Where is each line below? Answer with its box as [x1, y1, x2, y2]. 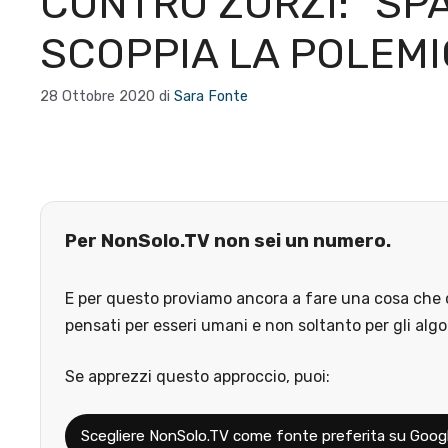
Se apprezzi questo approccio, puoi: [65, 366, 330, 386]
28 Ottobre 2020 [40, 87, 155, 106]
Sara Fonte [174, 87, 248, 106]
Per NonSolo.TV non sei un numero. [65, 230, 391, 253]
